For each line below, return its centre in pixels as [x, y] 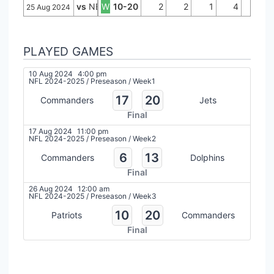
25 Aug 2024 [48, 7]
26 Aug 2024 [51, 188]
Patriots [67, 215]
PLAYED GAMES [68, 51]
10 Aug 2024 [51, 73]
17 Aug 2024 [50, 131]
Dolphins [207, 157]
